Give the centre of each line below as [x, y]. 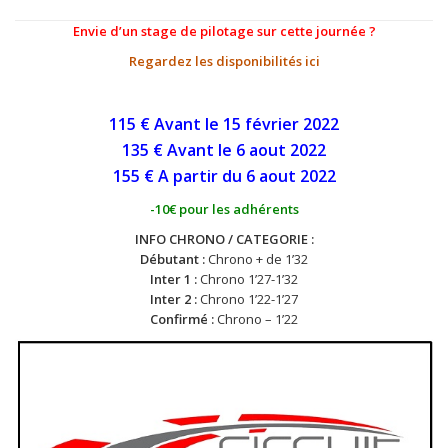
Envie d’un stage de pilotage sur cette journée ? [224, 30]
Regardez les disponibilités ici [224, 60]
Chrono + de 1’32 [256, 258]
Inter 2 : [173, 298]
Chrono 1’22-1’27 [247, 298]
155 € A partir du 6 [185, 175]
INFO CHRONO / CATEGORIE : [224, 238]
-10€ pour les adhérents [224, 208]
